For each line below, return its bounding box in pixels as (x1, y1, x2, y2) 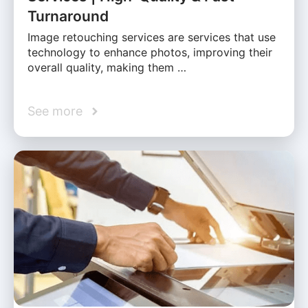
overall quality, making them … (27, 60, 186, 75)
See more (27, 104, 82, 119)
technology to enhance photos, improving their (27, 45, 272, 60)
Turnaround (27, 8, 109, 25)
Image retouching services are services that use (27, 30, 276, 45)
